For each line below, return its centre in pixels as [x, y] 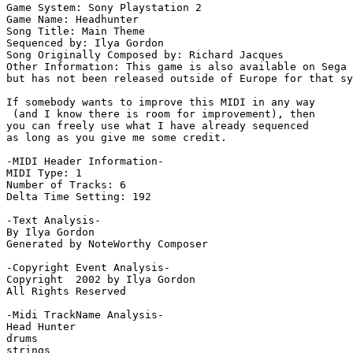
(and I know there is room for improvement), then [164, 114]
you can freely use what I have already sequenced [161, 126]
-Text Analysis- [54, 221]
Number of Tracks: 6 [66, 185]
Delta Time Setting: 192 [79, 197]
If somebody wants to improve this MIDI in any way [164, 102]
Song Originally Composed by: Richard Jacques [145, 55]
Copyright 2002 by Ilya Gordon [101, 280]
